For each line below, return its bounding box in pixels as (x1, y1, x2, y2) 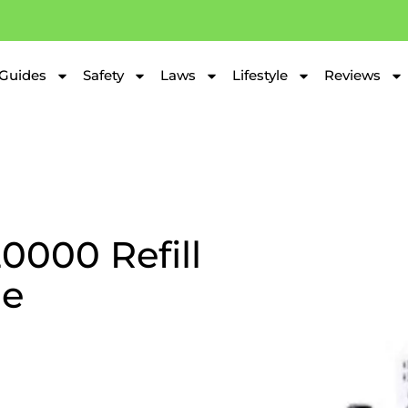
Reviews (324, 66, 381, 84)
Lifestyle (232, 66, 288, 84)
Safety (83, 66, 124, 84)
